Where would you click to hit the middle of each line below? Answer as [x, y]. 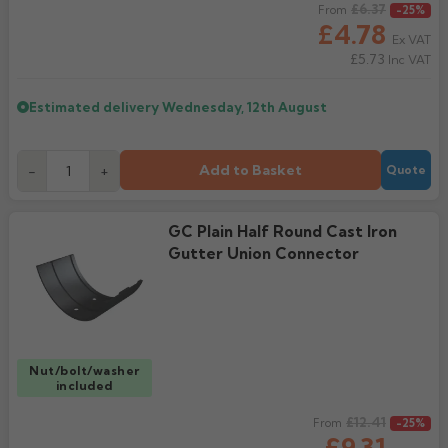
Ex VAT [411, 39]
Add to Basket [250, 170]
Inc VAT [408, 59]
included [84, 385]
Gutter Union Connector [263, 253]
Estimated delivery [95, 107]
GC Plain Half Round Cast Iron [282, 231]
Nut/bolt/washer [84, 370]
